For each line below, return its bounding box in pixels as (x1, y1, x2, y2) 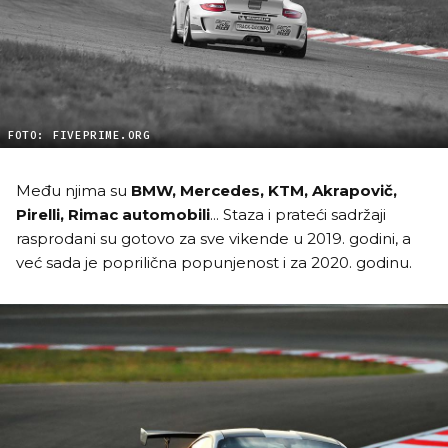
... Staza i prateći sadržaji (210, 204, 386, 224)
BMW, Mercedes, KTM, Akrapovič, (131, 180, 397, 200)
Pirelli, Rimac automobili (16, 204, 210, 224)
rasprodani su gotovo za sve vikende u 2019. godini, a (16, 228, 411, 248)
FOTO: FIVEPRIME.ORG (7, 128, 151, 142)
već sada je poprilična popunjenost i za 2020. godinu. (16, 252, 412, 272)
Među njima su (16, 180, 131, 200)
